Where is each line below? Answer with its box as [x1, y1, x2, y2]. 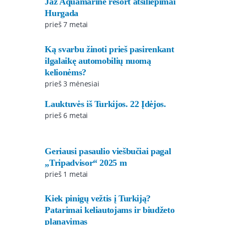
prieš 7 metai [45, 20, 88, 30]
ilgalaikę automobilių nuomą [45, 55, 151, 66]
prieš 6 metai [45, 110, 88, 120]
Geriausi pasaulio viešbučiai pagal [45, 146, 171, 156]
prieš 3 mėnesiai [45, 78, 99, 88]
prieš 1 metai [45, 169, 88, 179]
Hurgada [45, 8, 78, 19]
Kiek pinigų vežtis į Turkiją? [45, 193, 151, 204]
